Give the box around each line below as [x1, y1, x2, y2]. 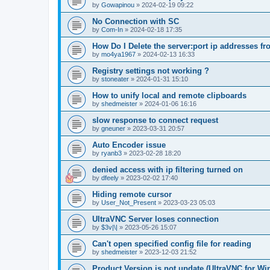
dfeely [101, 174, 119, 182]
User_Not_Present [101, 199, 156, 207]
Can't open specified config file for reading [92, 239, 251, 249]
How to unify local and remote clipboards [92, 91, 246, 101]
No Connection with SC [92, 17, 179, 27]
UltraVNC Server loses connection [92, 215, 219, 224]
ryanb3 [101, 149, 122, 157]
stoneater [101, 75, 129, 83]
